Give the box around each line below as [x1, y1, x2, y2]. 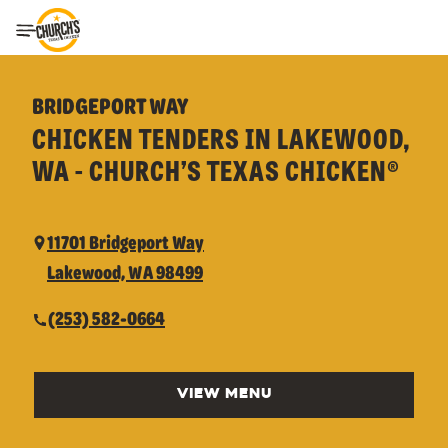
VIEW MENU [176, 387, 272, 402]
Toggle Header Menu [15, 26, 221, 43]
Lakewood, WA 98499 [47, 259, 203, 284]
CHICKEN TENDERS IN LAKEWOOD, [32, 117, 411, 157]
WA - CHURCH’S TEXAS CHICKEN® [32, 149, 400, 189]
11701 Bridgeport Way [47, 229, 204, 254]
